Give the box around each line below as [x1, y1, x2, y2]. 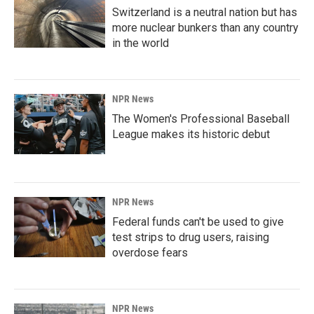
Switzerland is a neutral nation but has [112, 6, 297, 19]
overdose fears [112, 246, 188, 259]
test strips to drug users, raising [112, 231, 269, 244]
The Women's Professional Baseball [112, 112, 289, 125]
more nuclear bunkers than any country [112, 21, 299, 34]
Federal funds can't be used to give [112, 215, 284, 228]
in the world [112, 36, 169, 50]
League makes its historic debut [112, 128, 270, 141]
